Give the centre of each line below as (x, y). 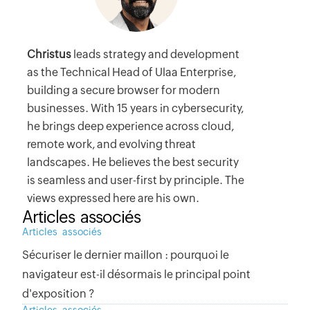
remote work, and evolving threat (112, 145)
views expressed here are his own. (113, 199)
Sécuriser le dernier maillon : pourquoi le (126, 255)
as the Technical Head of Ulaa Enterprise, (132, 73)
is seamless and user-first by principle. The (136, 181)
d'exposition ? (58, 294)
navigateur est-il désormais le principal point (136, 275)
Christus (51, 55)
